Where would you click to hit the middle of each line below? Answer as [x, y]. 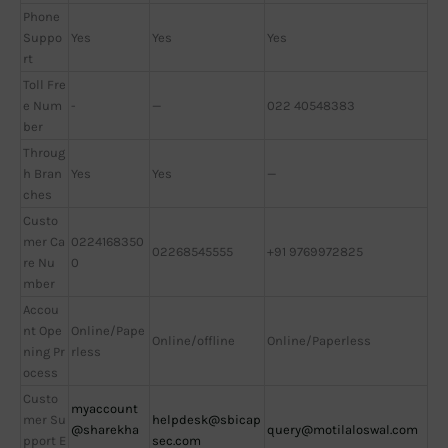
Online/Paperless [319, 340]
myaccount [104, 408]
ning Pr [44, 351]
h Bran [42, 173]
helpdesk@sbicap [206, 419]
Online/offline [193, 340]
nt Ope [42, 330]
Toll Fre [44, 84]
